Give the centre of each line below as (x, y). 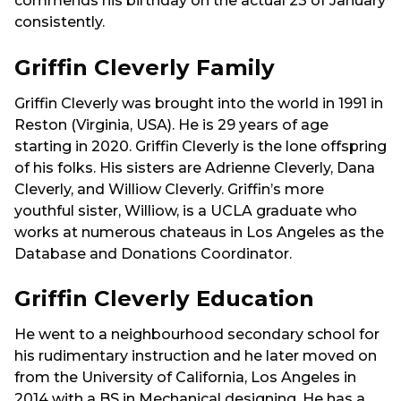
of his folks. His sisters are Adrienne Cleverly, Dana (195, 167)
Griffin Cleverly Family (145, 67)
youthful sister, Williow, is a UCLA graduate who (186, 210)
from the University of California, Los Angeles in (185, 378)
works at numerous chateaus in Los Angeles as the (199, 232)
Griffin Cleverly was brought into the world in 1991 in (199, 103)
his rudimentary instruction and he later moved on (196, 356)
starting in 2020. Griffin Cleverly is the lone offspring (200, 146)
